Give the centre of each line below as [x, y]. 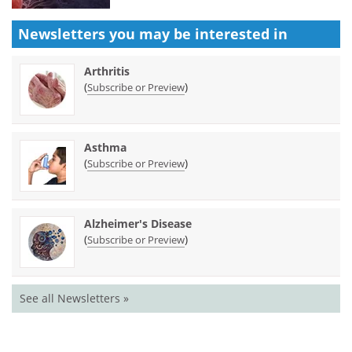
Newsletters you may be [106, 33]
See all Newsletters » [74, 298]
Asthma [105, 147]
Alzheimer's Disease [138, 223]
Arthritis [107, 71]
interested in [241, 33]
